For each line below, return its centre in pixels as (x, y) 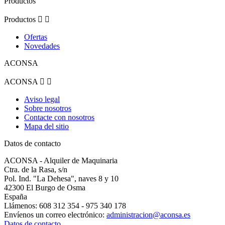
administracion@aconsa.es (148, 215)
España (16, 197)
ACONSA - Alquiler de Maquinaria (61, 161)
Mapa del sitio (46, 127)
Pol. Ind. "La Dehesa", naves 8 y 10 (61, 179)
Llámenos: (22, 206)
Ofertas (36, 37)
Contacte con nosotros (59, 118)
